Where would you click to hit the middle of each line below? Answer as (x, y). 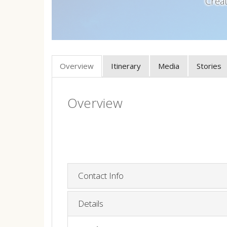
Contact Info (101, 175)
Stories (209, 66)
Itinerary (126, 66)
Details (91, 203)
